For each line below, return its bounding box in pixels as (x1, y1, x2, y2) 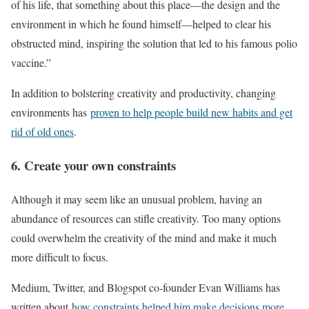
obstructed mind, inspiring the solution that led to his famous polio (11, 36, 297, 51)
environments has (11, 105, 90, 120)
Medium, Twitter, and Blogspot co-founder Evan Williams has (11, 279, 280, 295)
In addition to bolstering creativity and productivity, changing (11, 86, 276, 101)
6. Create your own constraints (11, 155, 176, 175)
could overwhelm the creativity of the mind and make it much (11, 230, 277, 245)
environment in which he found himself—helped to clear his (11, 17, 271, 32)
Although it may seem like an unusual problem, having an (11, 191, 262, 206)
